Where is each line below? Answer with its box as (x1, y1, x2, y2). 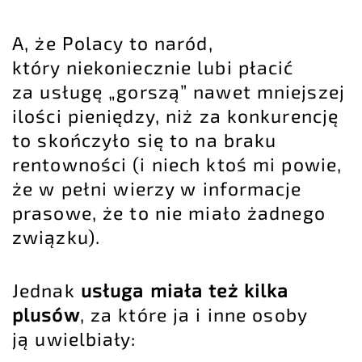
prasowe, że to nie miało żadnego (12, 201, 326, 225)
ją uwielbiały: (12, 327, 137, 351)
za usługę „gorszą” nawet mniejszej (12, 80, 345, 103)
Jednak (12, 279, 81, 302)
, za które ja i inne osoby (79, 303, 307, 326)
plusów (12, 303, 80, 326)
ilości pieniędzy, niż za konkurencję (12, 104, 339, 128)
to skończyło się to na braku (12, 128, 277, 152)
